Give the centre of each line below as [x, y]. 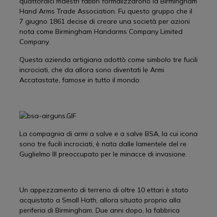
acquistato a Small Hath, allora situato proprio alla [100, 200]
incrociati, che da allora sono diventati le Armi [92, 70]
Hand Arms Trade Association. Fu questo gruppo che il [106, 11]
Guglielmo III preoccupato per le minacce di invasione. [103, 154]
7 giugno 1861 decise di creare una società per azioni [105, 21]
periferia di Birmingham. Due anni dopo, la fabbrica [100, 210]
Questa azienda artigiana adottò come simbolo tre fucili [108, 60]
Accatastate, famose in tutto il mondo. [80, 80]
